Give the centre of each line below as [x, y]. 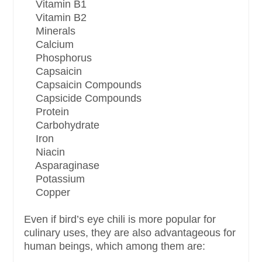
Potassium [54, 179]
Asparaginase [62, 166]
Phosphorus [58, 58]
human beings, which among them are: [115, 247]
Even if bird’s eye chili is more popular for [120, 220]
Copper [47, 193]
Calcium [49, 45]
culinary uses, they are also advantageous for [130, 233]
